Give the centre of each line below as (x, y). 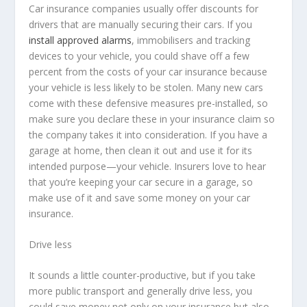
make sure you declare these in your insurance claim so (152, 119)
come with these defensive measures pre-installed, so (149, 103)
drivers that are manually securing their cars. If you (141, 24)
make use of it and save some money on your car (140, 197)
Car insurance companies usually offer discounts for (144, 8)
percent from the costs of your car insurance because (148, 71)
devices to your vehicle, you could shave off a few (139, 56)
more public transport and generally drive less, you (141, 291)
